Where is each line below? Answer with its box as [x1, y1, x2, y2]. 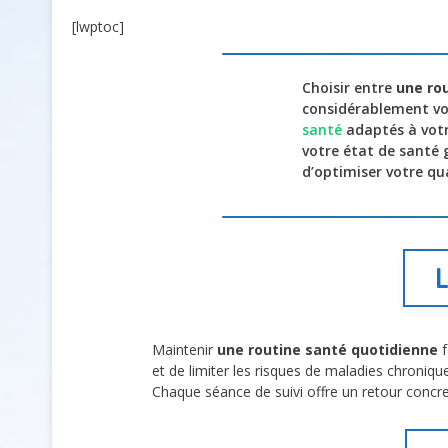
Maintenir [152, 340, 217, 360]
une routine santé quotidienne [217, 340, 438, 360]
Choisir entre [302, 78, 396, 98]
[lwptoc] [72, 16, 124, 36]
